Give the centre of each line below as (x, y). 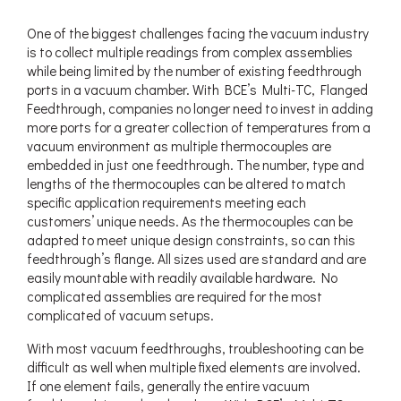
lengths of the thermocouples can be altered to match (186, 183)
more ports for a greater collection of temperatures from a (199, 127)
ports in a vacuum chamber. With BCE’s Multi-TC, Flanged (197, 89)
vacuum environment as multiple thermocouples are (179, 145)
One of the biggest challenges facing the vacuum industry (198, 33)
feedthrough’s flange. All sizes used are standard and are (196, 258)
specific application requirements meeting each (166, 202)
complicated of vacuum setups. (120, 315)
